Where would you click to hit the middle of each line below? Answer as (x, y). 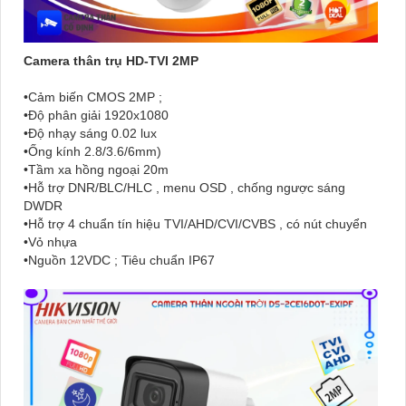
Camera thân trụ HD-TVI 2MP (111, 60)
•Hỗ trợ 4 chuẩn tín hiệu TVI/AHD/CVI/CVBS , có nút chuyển (195, 223)
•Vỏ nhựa (50, 242)
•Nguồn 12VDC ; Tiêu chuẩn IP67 (119, 260)
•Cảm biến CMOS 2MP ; (93, 97)
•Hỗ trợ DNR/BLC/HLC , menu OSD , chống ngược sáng (184, 187)
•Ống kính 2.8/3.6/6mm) (92, 151)
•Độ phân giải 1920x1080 (96, 115)
